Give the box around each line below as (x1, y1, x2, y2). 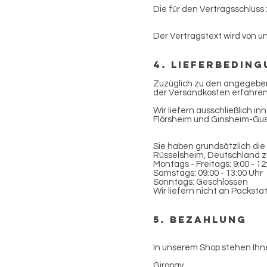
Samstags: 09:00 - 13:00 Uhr (153, 169, 263, 178)
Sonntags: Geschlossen (153, 178, 248, 187)
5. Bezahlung (153, 213, 247, 225)
